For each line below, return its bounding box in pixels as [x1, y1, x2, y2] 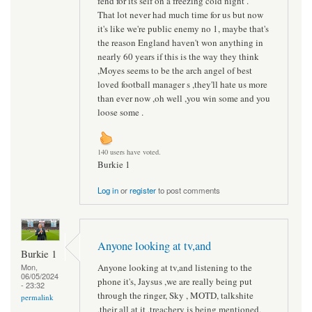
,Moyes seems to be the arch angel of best [97, 63, 252, 77]
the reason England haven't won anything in [97, 36, 263, 49]
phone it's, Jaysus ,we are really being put [97, 274, 252, 288]
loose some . [97, 105, 143, 118]
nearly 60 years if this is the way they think [97, 49, 259, 63]
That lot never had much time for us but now [97, 8, 263, 21]
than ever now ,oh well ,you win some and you [97, 91, 270, 104]
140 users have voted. [97, 147, 161, 157]
